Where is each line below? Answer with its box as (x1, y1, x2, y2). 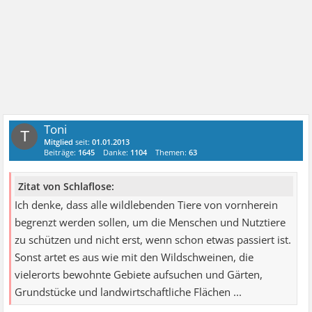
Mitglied (44, 136, 74, 147)
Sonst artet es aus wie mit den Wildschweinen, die (15, 250, 254, 265)
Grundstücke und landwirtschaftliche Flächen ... (15, 285, 242, 300)
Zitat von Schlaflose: (18, 180, 115, 194)
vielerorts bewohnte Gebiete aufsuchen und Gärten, (15, 267, 263, 283)
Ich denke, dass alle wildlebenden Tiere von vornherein (15, 198, 279, 213)
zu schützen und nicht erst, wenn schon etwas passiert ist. (15, 233, 292, 248)
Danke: (103, 146, 131, 157)
